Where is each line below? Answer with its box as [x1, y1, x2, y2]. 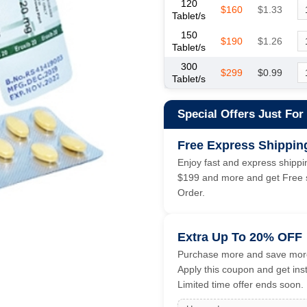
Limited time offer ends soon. [177, 279, 304, 291]
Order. [177, 187, 205, 199]
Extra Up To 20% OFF [177, 230, 302, 245]
